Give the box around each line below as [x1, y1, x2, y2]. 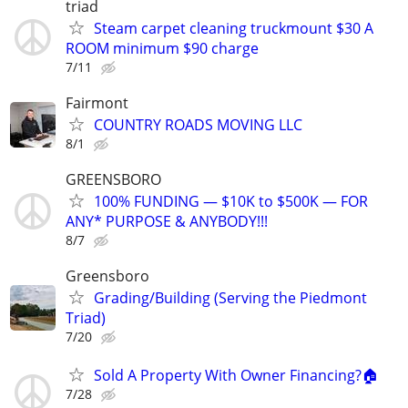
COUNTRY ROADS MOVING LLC [94, 115, 302, 136]
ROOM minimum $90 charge [66, 37, 259, 58]
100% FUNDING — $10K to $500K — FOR [94, 191, 368, 212]
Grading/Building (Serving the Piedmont [94, 288, 367, 309]
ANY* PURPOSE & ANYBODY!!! [66, 211, 268, 232]
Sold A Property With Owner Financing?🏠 [94, 364, 378, 385]
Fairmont [66, 93, 128, 114]
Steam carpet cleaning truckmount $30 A [94, 17, 373, 38]
